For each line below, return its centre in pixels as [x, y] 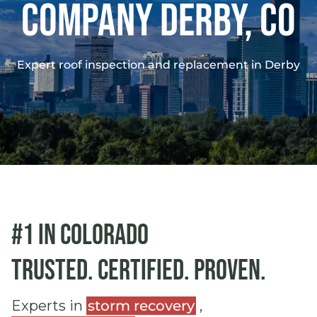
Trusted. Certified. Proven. [139, 271]
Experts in [49, 306]
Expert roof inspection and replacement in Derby [158, 65]
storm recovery [141, 306]
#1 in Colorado [80, 236]
